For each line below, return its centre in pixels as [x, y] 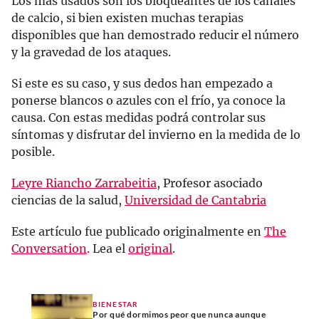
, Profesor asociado [210, 183]
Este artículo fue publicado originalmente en [138, 231]
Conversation [49, 249]
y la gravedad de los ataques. [91, 52]
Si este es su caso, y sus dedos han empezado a [142, 83]
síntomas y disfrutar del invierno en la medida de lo [156, 135]
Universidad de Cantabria [195, 200]
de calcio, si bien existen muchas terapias [127, 18]
